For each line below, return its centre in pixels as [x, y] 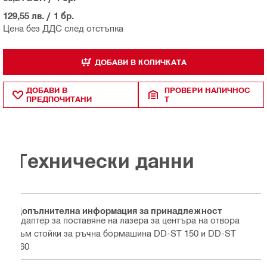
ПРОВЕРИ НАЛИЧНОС [208, 90]
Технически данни [105, 160]
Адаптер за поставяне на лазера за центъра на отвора [127, 220]
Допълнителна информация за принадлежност [118, 210]
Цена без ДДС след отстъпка [63, 28]
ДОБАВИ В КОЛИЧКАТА [140, 62]
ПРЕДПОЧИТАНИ [59, 99]
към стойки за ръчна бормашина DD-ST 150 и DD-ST [125, 233]
